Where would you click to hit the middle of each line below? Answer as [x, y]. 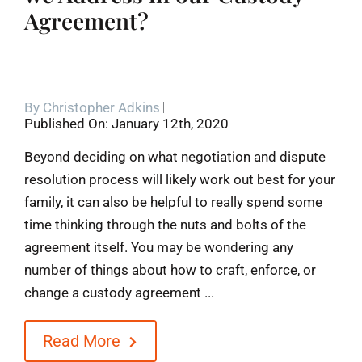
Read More [81, 341]
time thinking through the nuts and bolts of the [165, 224]
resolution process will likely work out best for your [179, 179]
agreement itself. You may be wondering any [158, 247]
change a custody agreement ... [119, 292]
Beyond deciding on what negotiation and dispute [175, 156]
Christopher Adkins [101, 107]
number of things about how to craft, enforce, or [170, 269]
